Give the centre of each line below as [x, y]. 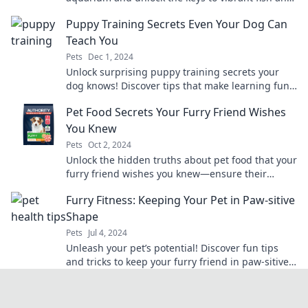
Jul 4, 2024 [108, 233]
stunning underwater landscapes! [144, 12]
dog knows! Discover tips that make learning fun [178, 86]
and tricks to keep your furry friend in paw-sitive [177, 262]
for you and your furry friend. [134, 100]
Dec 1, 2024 [111, 57]
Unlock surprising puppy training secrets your [173, 72]
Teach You [92, 41]
